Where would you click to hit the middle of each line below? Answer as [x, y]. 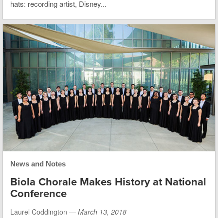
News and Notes [38, 164]
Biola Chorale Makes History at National [108, 182]
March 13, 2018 [102, 212]
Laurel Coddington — [44, 212]
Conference [38, 194]
